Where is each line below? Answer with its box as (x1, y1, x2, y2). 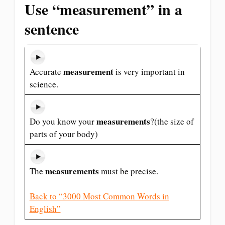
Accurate (29, 66, 63, 77)
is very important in (115, 66, 185, 77)
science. (29, 78, 58, 90)
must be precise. (100, 165, 158, 177)
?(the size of (150, 116, 194, 127)
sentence (25, 18, 79, 40)
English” (29, 203, 61, 214)
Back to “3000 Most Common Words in (29, 190, 169, 202)
